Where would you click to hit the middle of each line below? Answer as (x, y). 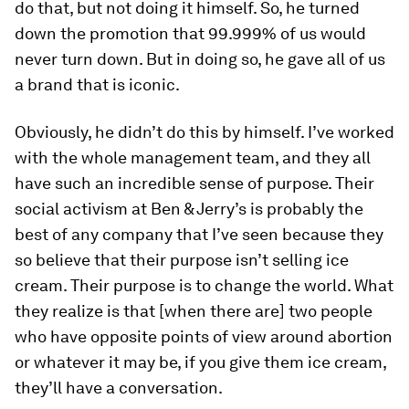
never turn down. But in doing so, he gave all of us (200, 59)
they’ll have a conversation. (119, 388)
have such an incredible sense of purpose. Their (194, 184)
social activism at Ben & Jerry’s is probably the (189, 209)
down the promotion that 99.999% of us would (190, 34)
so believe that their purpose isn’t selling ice (182, 260)
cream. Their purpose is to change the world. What (204, 286)
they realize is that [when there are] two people (194, 311)
